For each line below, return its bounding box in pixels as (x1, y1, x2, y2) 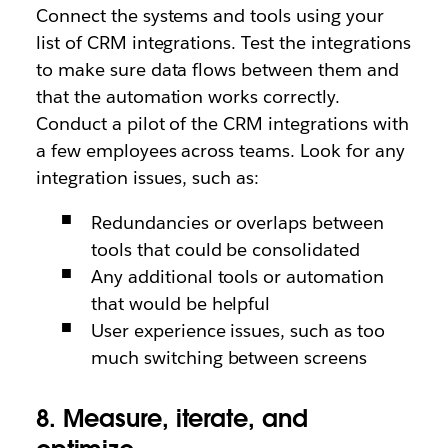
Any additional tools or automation (90, 265, 385, 288)
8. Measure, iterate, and (35, 403, 308, 434)
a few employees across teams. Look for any (35, 139, 405, 162)
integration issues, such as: (35, 166, 260, 189)
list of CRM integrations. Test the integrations (35, 31, 411, 54)
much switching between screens (90, 346, 368, 369)
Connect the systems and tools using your (35, 4, 384, 27)
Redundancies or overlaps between (90, 211, 385, 234)
